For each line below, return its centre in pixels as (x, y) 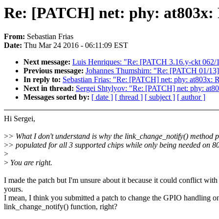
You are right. (30, 163)
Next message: (48, 62)
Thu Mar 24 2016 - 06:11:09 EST (76, 45)
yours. (13, 189)
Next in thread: (50, 88)
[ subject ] (160, 97)
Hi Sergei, (20, 119)
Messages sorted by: (57, 97)
